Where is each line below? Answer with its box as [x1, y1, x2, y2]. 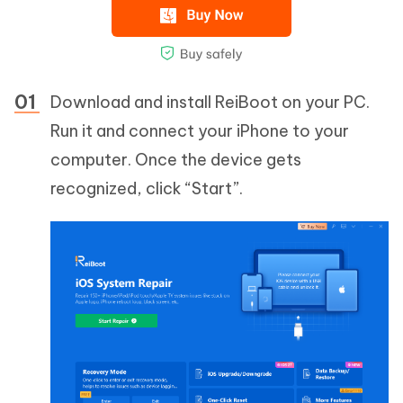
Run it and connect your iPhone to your [50, 121, 349, 142]
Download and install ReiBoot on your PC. [50, 92, 370, 113]
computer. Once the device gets [50, 149, 301, 171]
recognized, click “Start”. [50, 178, 243, 200]
